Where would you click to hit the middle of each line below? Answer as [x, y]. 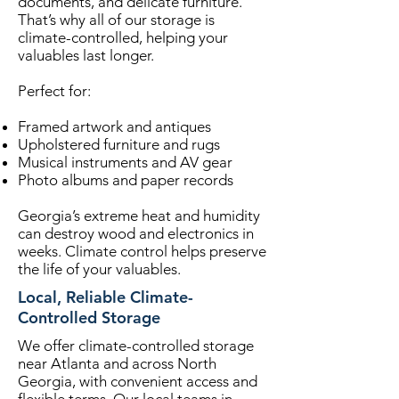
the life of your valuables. [99, 269]
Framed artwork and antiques [114, 126]
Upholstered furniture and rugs [119, 144]
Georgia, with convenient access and [138, 381]
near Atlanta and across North [117, 363]
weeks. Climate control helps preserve [142, 251]
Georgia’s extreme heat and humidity [139, 216]
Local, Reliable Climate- [106, 297]
